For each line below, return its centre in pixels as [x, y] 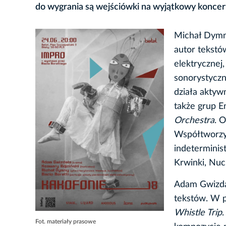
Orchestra [194, 121]
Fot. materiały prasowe [66, 222]
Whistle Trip [198, 213]
